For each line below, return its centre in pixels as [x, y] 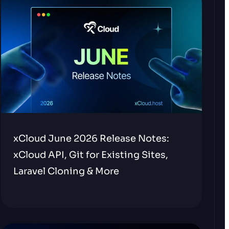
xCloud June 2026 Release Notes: [91, 139]
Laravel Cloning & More [66, 171]
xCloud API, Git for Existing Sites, [91, 155]
